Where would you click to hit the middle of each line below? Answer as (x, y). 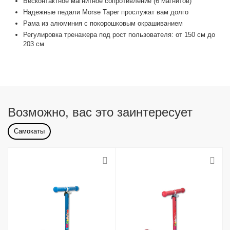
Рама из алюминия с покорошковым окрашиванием (103, 23)
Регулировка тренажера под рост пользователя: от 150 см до (119, 35)
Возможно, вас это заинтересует (100, 111)
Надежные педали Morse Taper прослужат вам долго (106, 12)
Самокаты (30, 131)
